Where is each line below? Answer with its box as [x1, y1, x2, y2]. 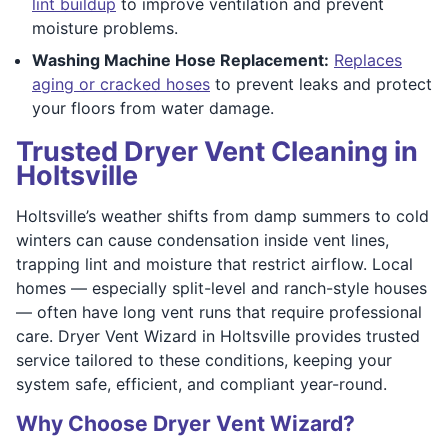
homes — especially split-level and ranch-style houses [16, 277, 427, 298]
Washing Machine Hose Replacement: [32, 49, 329, 70]
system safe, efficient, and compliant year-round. [16, 373, 387, 394]
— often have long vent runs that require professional [16, 301, 422, 322]
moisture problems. [32, 17, 178, 38]
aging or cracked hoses [32, 73, 210, 94]
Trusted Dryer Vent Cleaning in [16, 134, 418, 168]
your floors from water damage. [32, 97, 274, 118]
